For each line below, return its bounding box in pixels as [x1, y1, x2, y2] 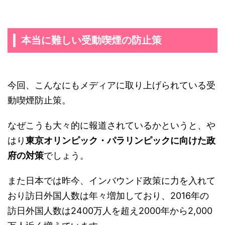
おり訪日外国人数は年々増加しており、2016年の [8, 190, 209, 201]
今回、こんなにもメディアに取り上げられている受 [8, 80, 215, 91]
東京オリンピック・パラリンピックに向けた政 [26, 135, 215, 146]
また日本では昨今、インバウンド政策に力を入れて [8, 175, 215, 186]
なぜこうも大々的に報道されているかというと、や [8, 120, 215, 131]
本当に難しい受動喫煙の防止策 [21, 34, 162, 47]
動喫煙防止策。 [8, 95, 71, 106]
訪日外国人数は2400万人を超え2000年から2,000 [8, 205, 212, 216]
